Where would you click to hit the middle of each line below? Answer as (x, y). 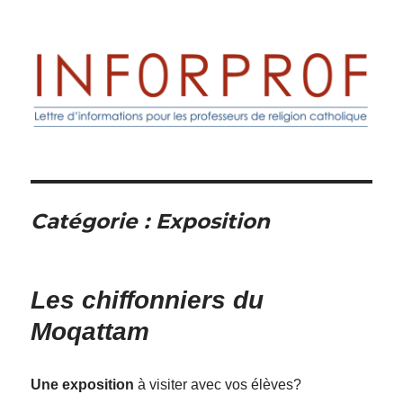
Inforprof (74, 50)
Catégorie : (94, 222)
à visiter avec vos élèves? (220, 385)
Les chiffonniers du (148, 300)
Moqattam (90, 332)
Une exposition (85, 385)
